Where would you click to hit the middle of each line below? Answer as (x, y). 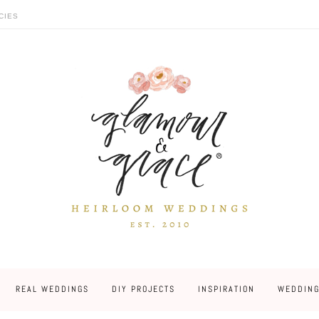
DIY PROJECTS (143, 289)
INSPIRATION (226, 289)
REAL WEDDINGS (52, 289)
